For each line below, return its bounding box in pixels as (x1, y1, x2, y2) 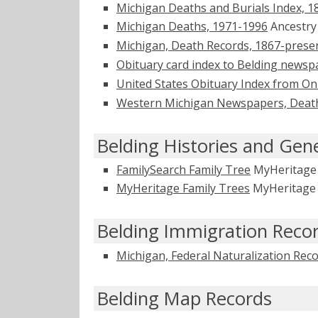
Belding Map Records (97, 285, 272, 311)
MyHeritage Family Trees (116, 180, 250, 197)
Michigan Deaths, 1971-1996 (116, 18, 268, 35)
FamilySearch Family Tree (116, 161, 251, 177)
